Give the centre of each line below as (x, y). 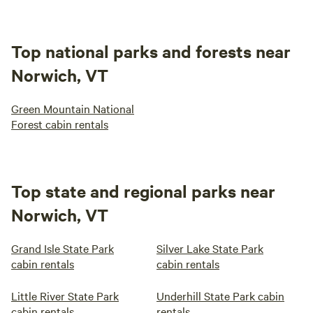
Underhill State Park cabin (220, 296)
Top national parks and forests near (151, 51)
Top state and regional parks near (143, 191)
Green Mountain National (73, 108)
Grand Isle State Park (63, 248)
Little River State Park (65, 296)
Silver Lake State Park (210, 248)
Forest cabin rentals (60, 124)
